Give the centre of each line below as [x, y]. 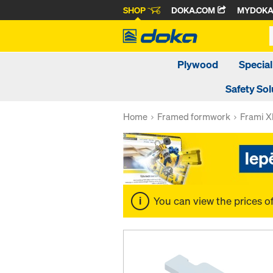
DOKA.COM [194, 10]
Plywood [198, 64]
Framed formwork [194, 116]
